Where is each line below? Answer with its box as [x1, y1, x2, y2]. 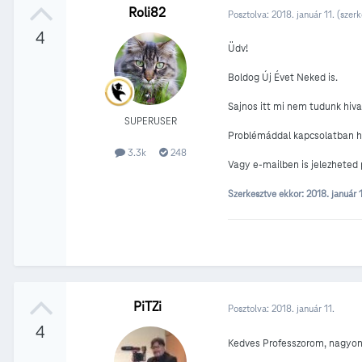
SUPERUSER [124, 115, 177, 128]
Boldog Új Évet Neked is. [228, 71, 338, 85]
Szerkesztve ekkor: [228, 187, 306, 200]
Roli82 [128, 4, 166, 22]
